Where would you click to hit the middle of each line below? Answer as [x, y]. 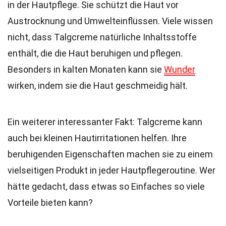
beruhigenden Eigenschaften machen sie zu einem [110, 154]
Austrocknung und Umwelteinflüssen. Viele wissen [110, 21]
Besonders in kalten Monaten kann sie [86, 69]
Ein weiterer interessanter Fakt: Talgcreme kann [105, 122]
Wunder [180, 69]
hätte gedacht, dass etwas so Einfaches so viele [106, 186]
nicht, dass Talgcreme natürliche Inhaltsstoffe [102, 37]
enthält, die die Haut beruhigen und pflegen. [95, 53]
